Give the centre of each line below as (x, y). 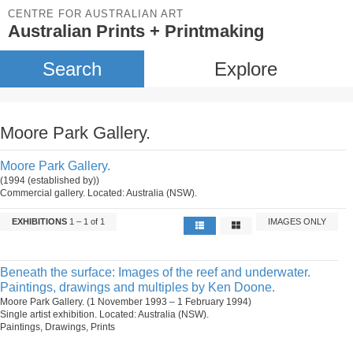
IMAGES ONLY (297, 221)
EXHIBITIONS (39, 221)
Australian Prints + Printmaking (136, 31)
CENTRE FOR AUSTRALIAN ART (96, 14)
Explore (245, 69)
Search (72, 69)
